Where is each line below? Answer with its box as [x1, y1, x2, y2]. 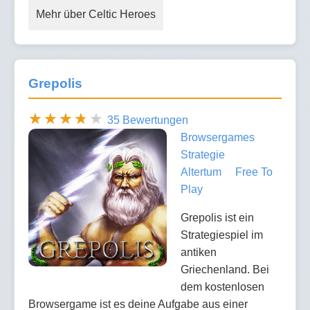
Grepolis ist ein [181, 212, 254, 224]
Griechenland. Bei [181, 264, 269, 276]
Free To [235, 166, 273, 179]
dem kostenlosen [181, 281, 264, 293]
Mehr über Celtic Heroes [36, 8, 156, 21]
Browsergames [181, 131, 255, 144]
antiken [181, 246, 217, 259]
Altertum [181, 166, 221, 179]
